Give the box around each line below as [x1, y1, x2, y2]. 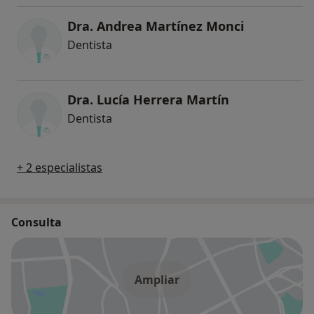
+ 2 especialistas [17, 159, 102, 175]
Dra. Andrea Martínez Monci [67, 17, 244, 34]
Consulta [11, 214, 62, 230]
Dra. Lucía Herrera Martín [67, 90, 229, 108]
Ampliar [135, 271, 179, 287]
